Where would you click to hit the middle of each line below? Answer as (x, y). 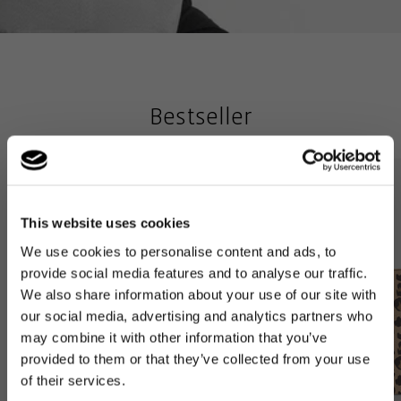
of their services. (73, 380)
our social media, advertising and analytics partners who (196, 316)
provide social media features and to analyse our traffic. (194, 273)
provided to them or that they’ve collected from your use (195, 358)
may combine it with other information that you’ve (174, 337)
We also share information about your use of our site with (199, 294)
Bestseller (200, 117)
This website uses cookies (106, 223)
